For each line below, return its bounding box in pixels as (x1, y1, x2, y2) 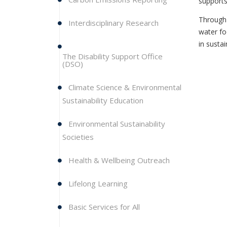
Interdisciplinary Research (66, 18, 159, 28)
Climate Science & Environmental (66, 82, 181, 92)
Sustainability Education (62, 95, 143, 105)
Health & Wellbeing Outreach (68, 155, 170, 165)
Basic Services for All (66, 202, 140, 212)
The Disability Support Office (62, 51, 163, 61)
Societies (62, 132, 94, 142)
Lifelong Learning (68, 178, 128, 188)
